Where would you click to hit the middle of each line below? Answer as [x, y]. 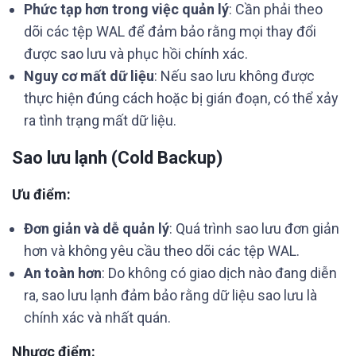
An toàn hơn [63, 273]
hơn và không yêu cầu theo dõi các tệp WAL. [162, 251]
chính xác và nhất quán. [97, 317]
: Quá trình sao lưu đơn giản [254, 228]
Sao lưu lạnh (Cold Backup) [117, 158]
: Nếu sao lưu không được [234, 76]
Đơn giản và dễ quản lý [97, 228]
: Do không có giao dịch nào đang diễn [219, 273]
